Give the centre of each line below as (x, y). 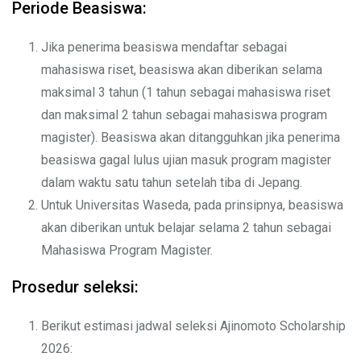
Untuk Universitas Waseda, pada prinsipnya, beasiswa (192, 205)
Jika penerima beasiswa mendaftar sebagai (164, 47)
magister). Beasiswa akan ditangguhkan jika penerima (191, 137)
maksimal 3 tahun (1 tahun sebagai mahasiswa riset (186, 92)
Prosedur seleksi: (75, 286)
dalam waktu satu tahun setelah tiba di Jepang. (172, 182)
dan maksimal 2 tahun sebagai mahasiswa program (184, 114)
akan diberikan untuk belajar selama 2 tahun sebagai (186, 227)
